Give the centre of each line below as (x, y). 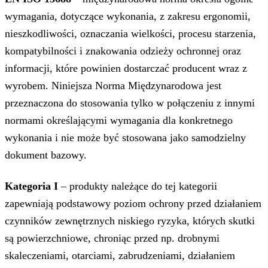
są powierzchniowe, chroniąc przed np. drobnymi (112, 238)
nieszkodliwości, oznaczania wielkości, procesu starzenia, (130, 34)
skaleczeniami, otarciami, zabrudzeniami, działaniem (120, 256)
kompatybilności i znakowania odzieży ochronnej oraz (123, 51)
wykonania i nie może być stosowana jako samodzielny (125, 138)
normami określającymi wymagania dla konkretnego (119, 121)
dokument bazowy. (46, 155)
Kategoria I (31, 186)
